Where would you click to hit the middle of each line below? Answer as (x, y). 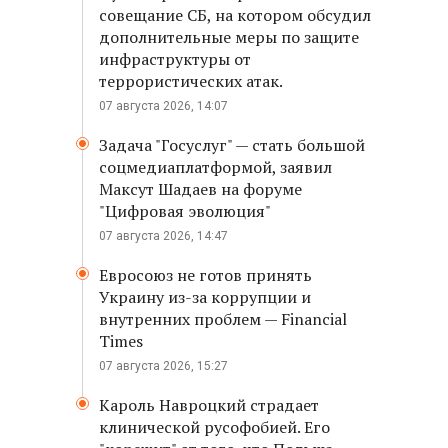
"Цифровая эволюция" (185, 211)
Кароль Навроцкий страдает (209, 405)
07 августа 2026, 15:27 (163, 366)
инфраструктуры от (175, 59)
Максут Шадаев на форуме (200, 189)
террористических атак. (191, 81)
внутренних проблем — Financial (223, 319)
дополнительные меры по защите (229, 37)
